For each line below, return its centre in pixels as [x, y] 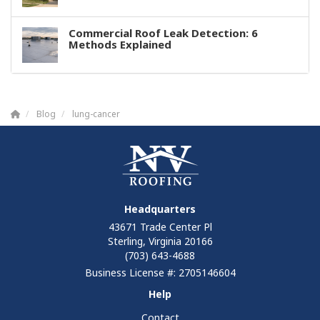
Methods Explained [120, 44]
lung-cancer [96, 114]
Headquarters [160, 209]
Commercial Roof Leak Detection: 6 [163, 33]
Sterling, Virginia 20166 [160, 241]
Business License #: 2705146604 [160, 272]
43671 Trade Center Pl [160, 227]
